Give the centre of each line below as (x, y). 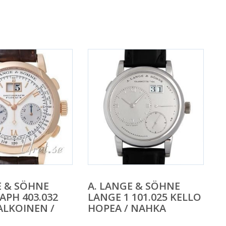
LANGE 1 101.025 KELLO (144, 197)
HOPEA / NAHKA (127, 208)
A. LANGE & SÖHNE (134, 186)
